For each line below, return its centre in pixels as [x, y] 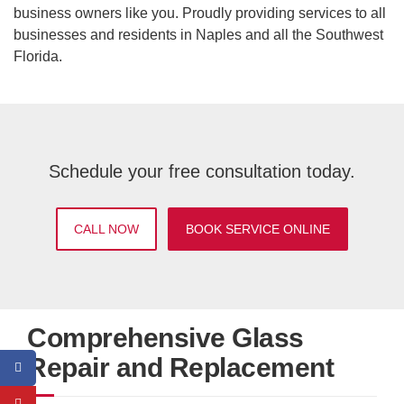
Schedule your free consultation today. [202, 171]
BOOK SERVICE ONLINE [258, 229]
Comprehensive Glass [165, 338]
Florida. [38, 56]
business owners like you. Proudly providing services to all [200, 13]
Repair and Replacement [180, 367]
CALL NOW [106, 229]
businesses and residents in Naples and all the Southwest [198, 34]
